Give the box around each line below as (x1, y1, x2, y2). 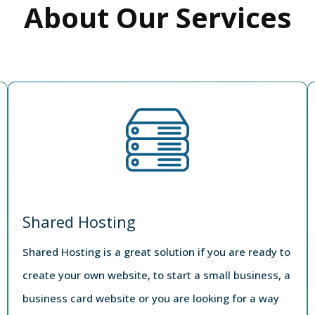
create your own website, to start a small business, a (22, 267, 291, 282)
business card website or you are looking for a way (22, 290, 280, 305)
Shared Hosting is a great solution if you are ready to (22, 244, 291, 259)
